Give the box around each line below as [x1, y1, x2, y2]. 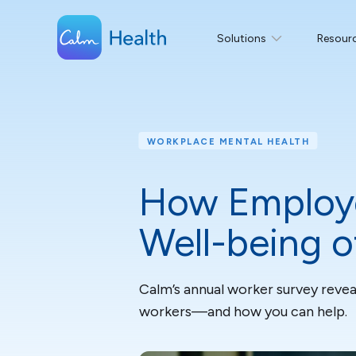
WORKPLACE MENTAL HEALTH [146, 135, 310, 147]
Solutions [217, 32, 266, 45]
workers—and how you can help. [138, 303, 347, 321]
